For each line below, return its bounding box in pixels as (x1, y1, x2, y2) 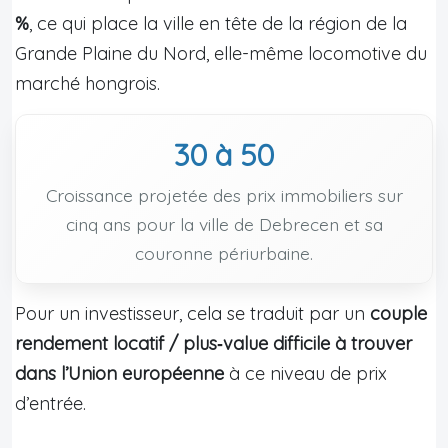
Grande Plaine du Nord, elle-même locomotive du (15, 41, 427, 65)
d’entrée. (15, 391, 86, 415)
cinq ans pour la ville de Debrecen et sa (65, 212, 383, 235)
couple (370, 301, 427, 325)
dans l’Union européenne (15, 361, 224, 385)
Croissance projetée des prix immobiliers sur (45, 183, 403, 206)
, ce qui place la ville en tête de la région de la (29, 11, 407, 35)
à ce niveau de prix (224, 361, 387, 385)
